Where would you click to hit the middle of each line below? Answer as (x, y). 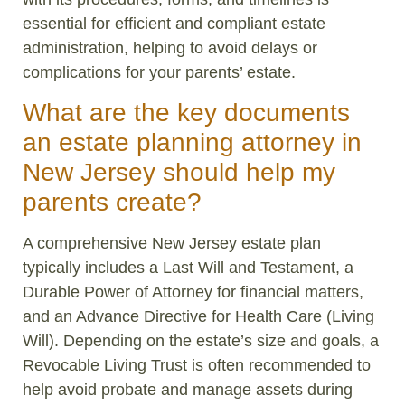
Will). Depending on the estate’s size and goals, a (201, 341)
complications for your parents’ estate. (159, 72)
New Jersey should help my (179, 173)
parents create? (112, 202)
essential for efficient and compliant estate (174, 23)
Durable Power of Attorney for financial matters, (193, 292)
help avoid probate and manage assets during (188, 390)
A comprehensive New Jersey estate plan (172, 244)
